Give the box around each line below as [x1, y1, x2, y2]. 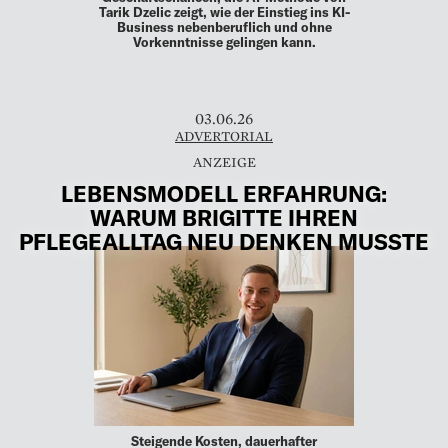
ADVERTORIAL [175, 127, 273, 146]
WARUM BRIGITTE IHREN [90, 203, 358, 230]
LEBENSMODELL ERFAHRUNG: [61, 179, 387, 206]
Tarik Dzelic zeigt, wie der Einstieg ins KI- [98, 4, 350, 21]
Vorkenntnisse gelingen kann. [132, 34, 316, 51]
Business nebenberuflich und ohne [116, 19, 332, 36]
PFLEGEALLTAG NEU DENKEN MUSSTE [19, 227, 429, 254]
